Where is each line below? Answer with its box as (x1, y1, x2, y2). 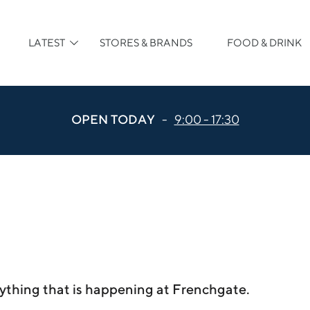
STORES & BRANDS (100, 37, 193, 48)
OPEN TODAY (71, 111, 155, 127)
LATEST (28, 37, 66, 48)
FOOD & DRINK (227, 37, 302, 48)
